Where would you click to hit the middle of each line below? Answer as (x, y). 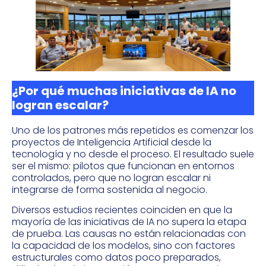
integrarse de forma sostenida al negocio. (110, 190)
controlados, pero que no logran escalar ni (111, 178)
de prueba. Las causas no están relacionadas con (129, 234)
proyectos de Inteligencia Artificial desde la (112, 142)
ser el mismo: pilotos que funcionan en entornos (123, 166)
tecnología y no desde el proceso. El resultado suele (133, 154)
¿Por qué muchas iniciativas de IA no (124, 91)
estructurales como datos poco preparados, (116, 258)
